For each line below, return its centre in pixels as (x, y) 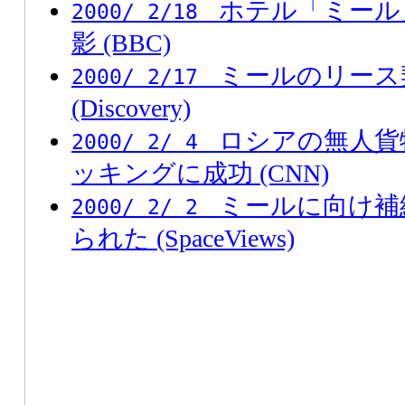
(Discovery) (131, 108)
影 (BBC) (121, 42)
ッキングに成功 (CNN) (200, 173)
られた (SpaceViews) (183, 238)
